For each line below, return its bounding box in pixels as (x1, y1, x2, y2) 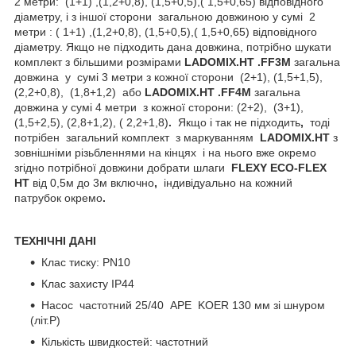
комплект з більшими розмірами (14, 55, 184, 68)
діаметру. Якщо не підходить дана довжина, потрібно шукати (14, 40, 331, 53)
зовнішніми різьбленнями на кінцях (14, 145, 196, 159)
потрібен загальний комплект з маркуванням (14, 130, 260, 144)
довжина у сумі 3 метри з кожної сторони (14, 70, 234, 83)
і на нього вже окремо (203, 145, 316, 159)
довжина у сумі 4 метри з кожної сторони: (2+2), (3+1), (14, 100, 307, 114)
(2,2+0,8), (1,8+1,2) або (14, 85, 141, 99)
